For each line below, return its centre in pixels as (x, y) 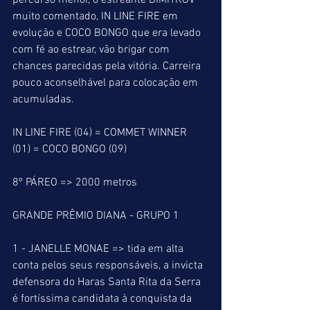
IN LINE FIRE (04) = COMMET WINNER (101, 133)
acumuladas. (43, 100)
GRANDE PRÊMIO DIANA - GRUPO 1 (96, 216)
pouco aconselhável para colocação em (107, 83)
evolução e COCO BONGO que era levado (108, 33)
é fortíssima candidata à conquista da (103, 299)
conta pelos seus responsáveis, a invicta (109, 266)
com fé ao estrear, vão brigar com (92, 50)
